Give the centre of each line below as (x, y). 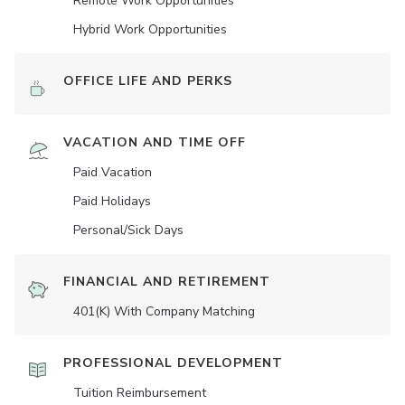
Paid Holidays (112, 202)
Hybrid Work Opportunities (150, 30)
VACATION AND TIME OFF (155, 143)
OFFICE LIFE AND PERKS (148, 81)
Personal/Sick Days (128, 231)
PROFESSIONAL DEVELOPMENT (173, 363)
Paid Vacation (113, 173)
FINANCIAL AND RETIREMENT (167, 282)
